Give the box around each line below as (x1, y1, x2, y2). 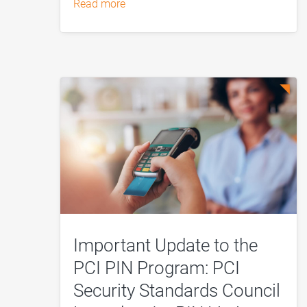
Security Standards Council (73, 280, 281, 301)
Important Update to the (73, 234, 258, 256)
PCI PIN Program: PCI (73, 257, 241, 278)
